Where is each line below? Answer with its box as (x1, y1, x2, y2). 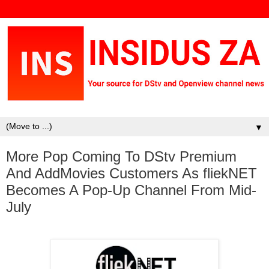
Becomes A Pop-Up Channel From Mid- (6, 181, 256, 198)
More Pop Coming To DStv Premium (6, 148, 237, 165)
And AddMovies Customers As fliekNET (6, 165, 257, 181)
